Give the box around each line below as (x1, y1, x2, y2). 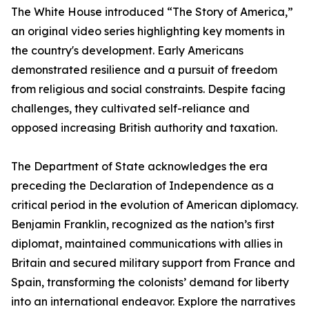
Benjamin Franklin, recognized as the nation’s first (11, 217, 275, 232)
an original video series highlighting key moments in (11, 24, 285, 39)
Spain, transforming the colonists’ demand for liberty (11, 275, 289, 290)
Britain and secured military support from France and (11, 256, 295, 270)
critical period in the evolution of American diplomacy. (11, 198, 298, 212)
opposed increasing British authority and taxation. (11, 121, 277, 135)
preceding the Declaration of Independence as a (11, 179, 274, 193)
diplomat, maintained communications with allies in (11, 237, 283, 251)
